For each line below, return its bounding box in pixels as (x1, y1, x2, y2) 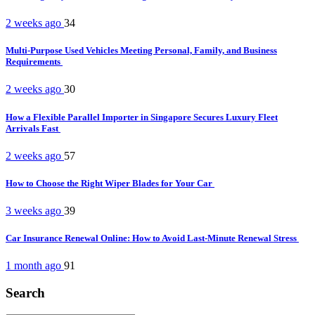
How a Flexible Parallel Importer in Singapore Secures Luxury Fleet (6, 111, 278, 122)
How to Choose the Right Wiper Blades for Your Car (6, 177, 214, 188)
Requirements (6, 56, 63, 67)
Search (6, 285, 45, 301)
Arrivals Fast (6, 122, 60, 134)
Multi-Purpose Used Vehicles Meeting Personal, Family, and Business (6, 45, 277, 56)
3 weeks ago (6, 205, 64, 217)
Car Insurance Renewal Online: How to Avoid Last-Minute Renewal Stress (6, 233, 299, 244)
